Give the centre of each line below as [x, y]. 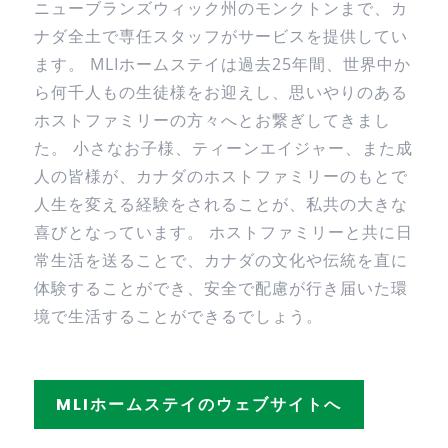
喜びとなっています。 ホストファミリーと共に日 [223, 232]
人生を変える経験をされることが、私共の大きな [220, 204]
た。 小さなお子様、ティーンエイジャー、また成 [223, 148]
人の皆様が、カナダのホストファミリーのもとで [220, 176]
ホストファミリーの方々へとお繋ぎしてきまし [212, 120]
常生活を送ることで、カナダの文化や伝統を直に [220, 260]
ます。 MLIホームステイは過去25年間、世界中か [222, 64]
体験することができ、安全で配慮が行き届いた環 [220, 288]
